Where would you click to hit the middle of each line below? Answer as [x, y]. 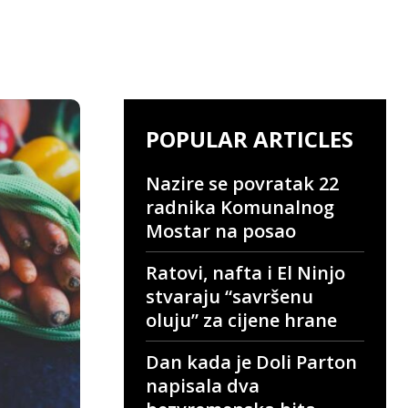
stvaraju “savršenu [229, 296]
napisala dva [203, 385]
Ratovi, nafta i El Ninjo [245, 272]
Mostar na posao [221, 230]
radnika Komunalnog [240, 207]
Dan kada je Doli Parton [251, 362]
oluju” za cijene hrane [241, 320]
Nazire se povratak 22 [242, 183]
